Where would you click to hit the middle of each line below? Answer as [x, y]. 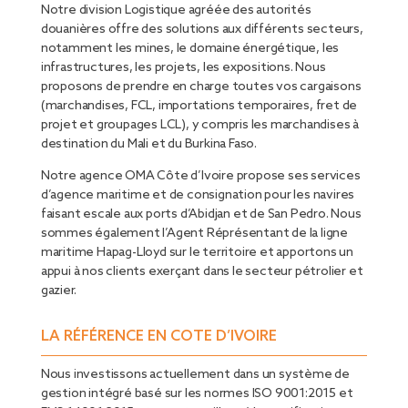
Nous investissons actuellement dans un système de [195, 375]
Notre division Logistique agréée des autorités [176, 11]
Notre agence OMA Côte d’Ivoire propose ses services [200, 177]
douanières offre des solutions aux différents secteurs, [202, 30]
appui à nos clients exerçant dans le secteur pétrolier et [202, 272]
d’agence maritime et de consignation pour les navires [198, 196]
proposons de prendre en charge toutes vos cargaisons [201, 87]
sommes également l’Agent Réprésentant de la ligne [194, 234]
